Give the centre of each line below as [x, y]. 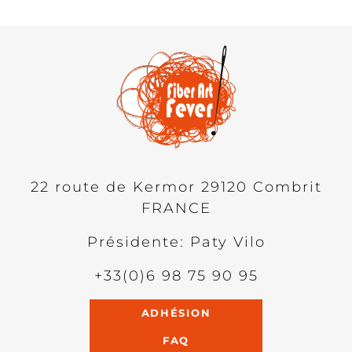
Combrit [287, 187]
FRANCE [176, 209]
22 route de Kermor [113, 187]
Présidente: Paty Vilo [176, 242]
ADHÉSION [176, 313]
